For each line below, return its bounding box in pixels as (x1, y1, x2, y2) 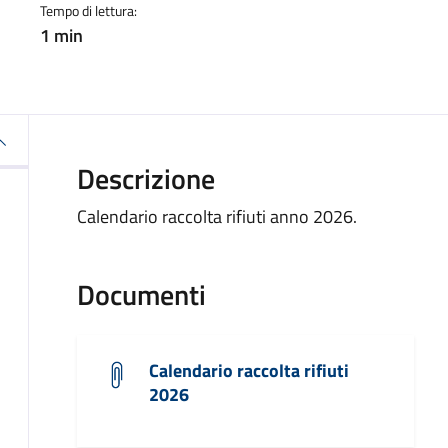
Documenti (77, 273, 206, 316)
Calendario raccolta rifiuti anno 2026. (77, 203, 357, 230)
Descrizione (77, 157, 215, 200)
